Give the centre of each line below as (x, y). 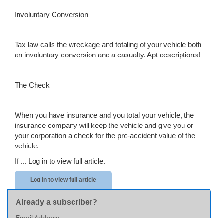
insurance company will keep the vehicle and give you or (104, 125)
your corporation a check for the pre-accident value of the (105, 136)
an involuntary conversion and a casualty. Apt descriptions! (107, 55)
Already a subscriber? (56, 202)
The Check (32, 85)
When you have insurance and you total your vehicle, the (104, 115)
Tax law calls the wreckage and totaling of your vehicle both (108, 45)
